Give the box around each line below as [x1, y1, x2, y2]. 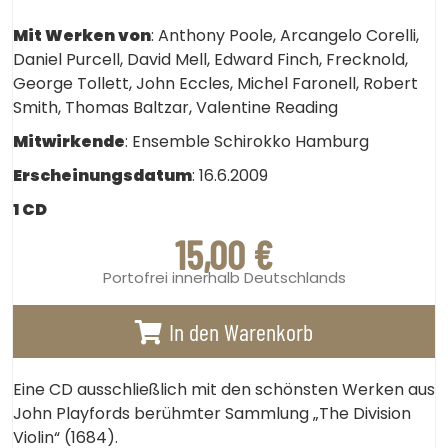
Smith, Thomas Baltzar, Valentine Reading [13, 96, 338, 119]
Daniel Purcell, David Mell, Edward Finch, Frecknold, [13, 48, 408, 71]
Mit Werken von [13, 24, 151, 47]
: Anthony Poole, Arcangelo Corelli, [151, 24, 419, 47]
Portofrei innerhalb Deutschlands [102, 267, 346, 288]
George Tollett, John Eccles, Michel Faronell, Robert [13, 72, 418, 95]
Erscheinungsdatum [13, 164, 192, 187]
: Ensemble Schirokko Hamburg [125, 130, 369, 153]
